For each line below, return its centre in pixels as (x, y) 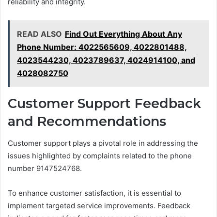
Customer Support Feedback (104, 104)
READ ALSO (39, 34)
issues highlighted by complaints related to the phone (100, 155)
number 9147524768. (45, 168)
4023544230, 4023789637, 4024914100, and (106, 60)
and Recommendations (87, 122)
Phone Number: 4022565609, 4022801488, (102, 47)
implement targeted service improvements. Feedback (99, 205)
